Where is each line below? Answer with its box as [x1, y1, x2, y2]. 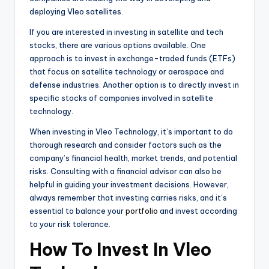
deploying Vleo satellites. [29, 7, 123, 17]
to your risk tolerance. [29, 219, 110, 229]
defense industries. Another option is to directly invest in [29, 80, 239, 90]
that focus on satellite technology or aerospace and [29, 67, 224, 77]
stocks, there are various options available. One [29, 40, 206, 50]
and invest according [158, 206, 237, 216]
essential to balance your [29, 206, 125, 216]
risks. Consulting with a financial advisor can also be [29, 166, 222, 177]
